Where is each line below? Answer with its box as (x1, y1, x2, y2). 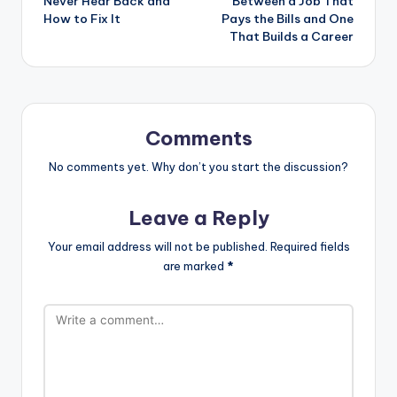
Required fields (269, 238, 350, 253)
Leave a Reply (128, 205, 269, 230)
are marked (163, 258, 227, 273)
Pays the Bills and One (222, 10, 354, 27)
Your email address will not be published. (47, 238, 268, 253)
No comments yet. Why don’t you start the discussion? (49, 159, 348, 174)
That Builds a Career (230, 27, 354, 44)
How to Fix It (43, 10, 121, 27)
